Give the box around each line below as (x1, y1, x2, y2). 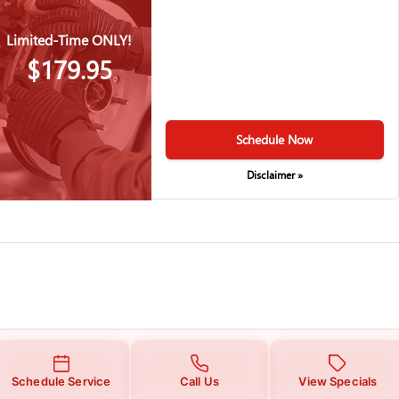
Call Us (180, 373, 219, 388)
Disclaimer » (246, 168, 303, 183)
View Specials (298, 373, 378, 388)
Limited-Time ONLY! (6, 29, 132, 49)
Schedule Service (12, 373, 111, 388)
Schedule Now (236, 131, 313, 149)
